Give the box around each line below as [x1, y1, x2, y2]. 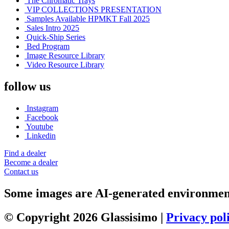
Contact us [4, 167, 38, 176]
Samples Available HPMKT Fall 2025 [27, 14, 150, 24]
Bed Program [27, 42, 70, 51]
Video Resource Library [27, 60, 104, 70]
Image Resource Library [27, 51, 105, 60]
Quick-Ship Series [27, 33, 85, 42]
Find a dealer [4, 148, 46, 157]
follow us [4, 79, 51, 93]
